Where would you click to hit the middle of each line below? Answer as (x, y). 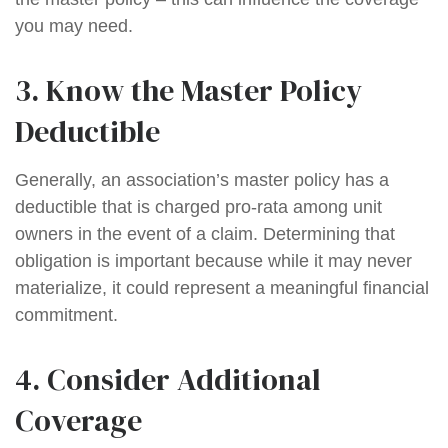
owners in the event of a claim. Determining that (205, 234)
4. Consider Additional (168, 379)
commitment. (66, 315)
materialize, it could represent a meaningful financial (222, 288)
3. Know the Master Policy (188, 90)
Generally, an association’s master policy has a (202, 180)
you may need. (74, 26)
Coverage (78, 420)
